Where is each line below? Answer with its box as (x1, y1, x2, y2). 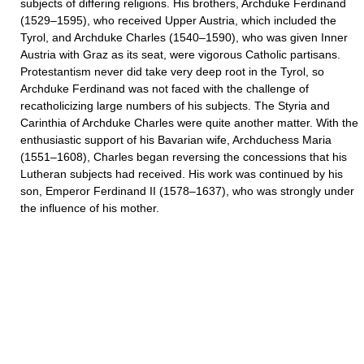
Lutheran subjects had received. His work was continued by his (20, 167, 343, 180)
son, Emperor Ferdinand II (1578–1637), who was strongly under (20, 184, 354, 197)
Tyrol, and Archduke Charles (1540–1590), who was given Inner (20, 31, 348, 44)
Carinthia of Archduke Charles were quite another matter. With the (20, 116, 358, 129)
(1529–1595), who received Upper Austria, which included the (20, 14, 336, 27)
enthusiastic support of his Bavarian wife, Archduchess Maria (20, 133, 331, 146)
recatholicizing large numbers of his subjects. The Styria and (20, 99, 330, 112)
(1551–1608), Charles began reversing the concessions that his (20, 150, 347, 163)
